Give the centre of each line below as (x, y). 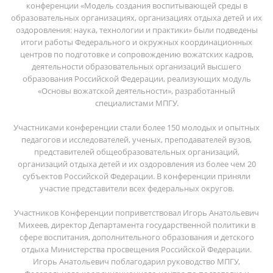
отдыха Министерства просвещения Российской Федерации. (136, 249)
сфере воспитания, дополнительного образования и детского (136, 237)
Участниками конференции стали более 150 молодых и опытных (136, 127)
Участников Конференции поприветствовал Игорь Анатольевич (136, 212)
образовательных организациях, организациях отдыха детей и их (136, 17)
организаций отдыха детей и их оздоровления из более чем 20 (136, 164)
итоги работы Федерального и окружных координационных (136, 42)
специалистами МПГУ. (136, 103)
